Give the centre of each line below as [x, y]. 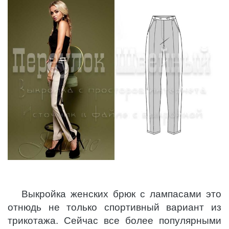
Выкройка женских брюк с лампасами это [121, 194]
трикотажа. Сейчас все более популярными [114, 220]
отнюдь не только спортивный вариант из [114, 207]
